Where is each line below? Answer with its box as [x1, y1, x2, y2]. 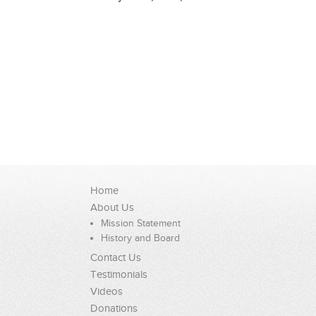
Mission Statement [101, 217, 181, 229]
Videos [90, 285, 123, 298]
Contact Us [90, 251, 142, 264]
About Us [90, 201, 135, 214]
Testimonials [90, 268, 148, 281]
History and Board [101, 232, 181, 244]
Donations [90, 302, 138, 315]
